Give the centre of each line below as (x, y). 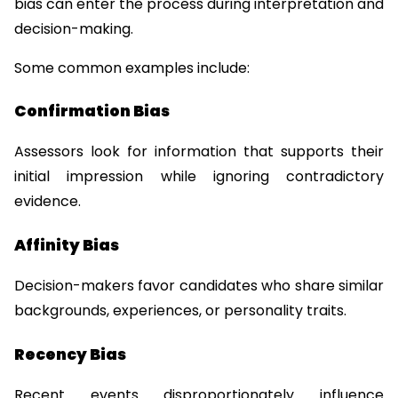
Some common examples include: (132, 68)
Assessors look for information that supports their (199, 152)
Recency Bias (70, 354)
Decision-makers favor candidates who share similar (199, 286)
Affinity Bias (67, 246)
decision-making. (74, 28)
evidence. (48, 202)
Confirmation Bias (92, 111)
